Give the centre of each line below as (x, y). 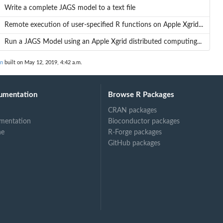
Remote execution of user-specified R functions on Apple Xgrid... (104, 25)
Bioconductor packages (144, 121)
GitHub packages (134, 143)
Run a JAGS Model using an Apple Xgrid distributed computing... (103, 42)
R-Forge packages (135, 132)
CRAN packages (133, 110)
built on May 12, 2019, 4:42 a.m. (43, 63)
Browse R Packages (141, 95)
